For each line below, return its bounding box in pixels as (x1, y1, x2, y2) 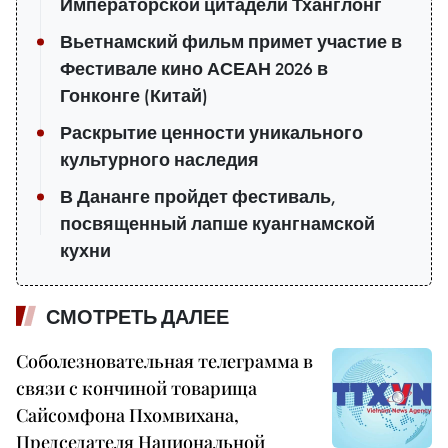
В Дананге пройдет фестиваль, (60, 185, 335, 208)
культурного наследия (60, 148, 259, 171)
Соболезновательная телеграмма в (16, 348, 313, 373)
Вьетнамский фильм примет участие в (60, 30, 402, 53)
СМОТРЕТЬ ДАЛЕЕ (46, 304, 229, 329)
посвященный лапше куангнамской (60, 212, 375, 235)
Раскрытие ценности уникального (60, 121, 363, 144)
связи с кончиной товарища (16, 375, 257, 400)
